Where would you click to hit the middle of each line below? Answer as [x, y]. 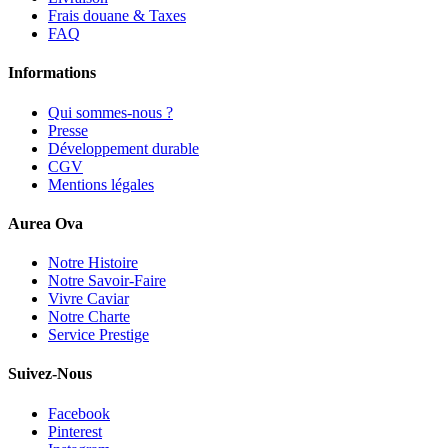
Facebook [79, 413]
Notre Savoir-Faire [107, 281]
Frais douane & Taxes [117, 16]
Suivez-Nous [50, 374]
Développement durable [123, 148]
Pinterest [75, 431]
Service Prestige [98, 335]
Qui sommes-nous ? [110, 112]
